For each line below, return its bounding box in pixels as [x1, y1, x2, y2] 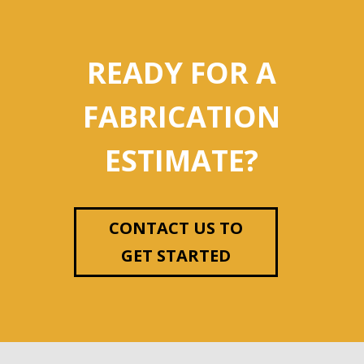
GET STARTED [120, 244, 231, 266]
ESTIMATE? [105, 140, 259, 180]
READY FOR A [87, 52, 277, 93]
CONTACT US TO [108, 216, 243, 239]
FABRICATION [83, 96, 281, 136]
